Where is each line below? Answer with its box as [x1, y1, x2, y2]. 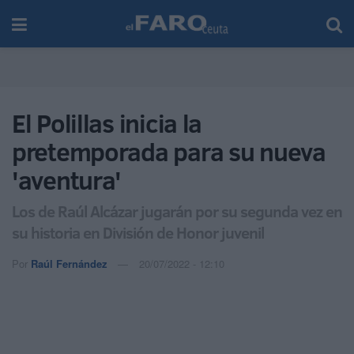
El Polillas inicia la [12, 106, 202, 141]
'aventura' [12, 163, 122, 198]
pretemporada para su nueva [12, 134, 326, 169]
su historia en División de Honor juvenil [12, 220, 264, 243]
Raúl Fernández [31, 255, 107, 271]
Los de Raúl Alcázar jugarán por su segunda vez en [12, 199, 342, 222]
